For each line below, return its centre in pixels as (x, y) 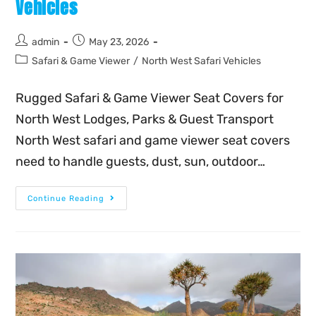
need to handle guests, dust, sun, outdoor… (141, 162)
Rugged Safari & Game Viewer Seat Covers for (150, 98)
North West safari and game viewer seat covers (153, 141)
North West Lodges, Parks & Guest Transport (145, 120)
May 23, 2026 (119, 42)
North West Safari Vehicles (202, 61)
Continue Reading (66, 199)
